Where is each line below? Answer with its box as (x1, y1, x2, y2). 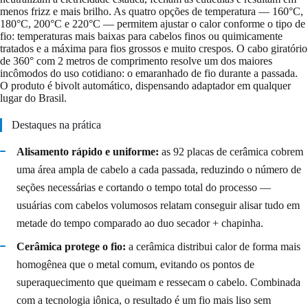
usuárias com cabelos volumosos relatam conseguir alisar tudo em (16, 199, 300, 211)
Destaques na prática (12, 118, 101, 131)
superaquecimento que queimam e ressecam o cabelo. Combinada (16, 276, 300, 288)
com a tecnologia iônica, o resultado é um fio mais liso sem (16, 294, 271, 306)
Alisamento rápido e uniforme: (16, 145, 159, 157)
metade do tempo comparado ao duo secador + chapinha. (16, 217, 263, 229)
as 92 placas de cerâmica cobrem (159, 145, 303, 157)
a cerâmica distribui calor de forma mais (126, 240, 300, 252)
